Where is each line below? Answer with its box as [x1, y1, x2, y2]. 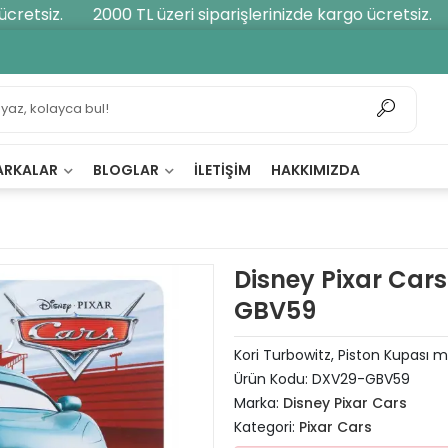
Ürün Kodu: [234, 369, 312, 389]
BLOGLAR [93, 160, 162, 180]
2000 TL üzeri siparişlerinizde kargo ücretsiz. [72, 3, 412, 26]
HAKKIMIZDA [271, 160, 360, 180]
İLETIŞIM [194, 160, 251, 180]
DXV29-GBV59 [312, 369, 410, 389]
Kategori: [234, 417, 299, 437]
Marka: [234, 393, 283, 413]
